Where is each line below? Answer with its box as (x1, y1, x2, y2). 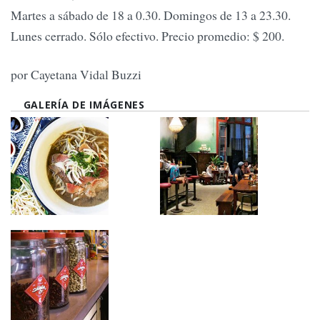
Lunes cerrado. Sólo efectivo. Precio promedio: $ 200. (11, 27, 284, 45)
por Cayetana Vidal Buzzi (11, 65, 141, 83)
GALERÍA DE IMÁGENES (23, 98, 145, 112)
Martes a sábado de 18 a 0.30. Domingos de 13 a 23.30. (11, 6, 291, 24)
